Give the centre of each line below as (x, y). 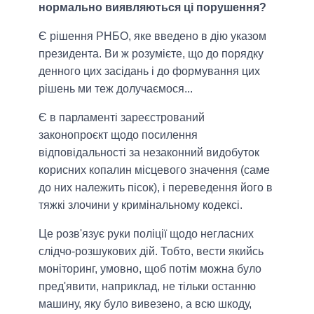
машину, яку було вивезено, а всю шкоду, (145, 304)
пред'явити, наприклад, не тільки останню (147, 287)
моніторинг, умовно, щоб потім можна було (150, 269)
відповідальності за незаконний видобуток (149, 153)
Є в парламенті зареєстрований (122, 118)
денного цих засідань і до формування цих (149, 71)
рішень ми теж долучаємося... (116, 89)
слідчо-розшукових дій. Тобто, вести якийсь (151, 252)
